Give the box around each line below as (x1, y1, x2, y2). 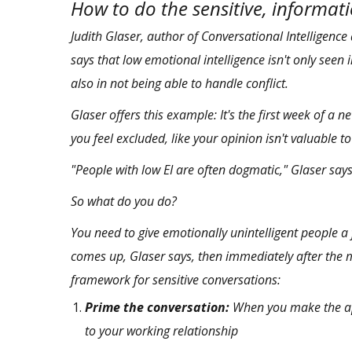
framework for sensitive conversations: (71, 271, 280, 289)
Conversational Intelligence (201, 27, 347, 46)
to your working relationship (85, 322, 238, 340)
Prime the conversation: (85, 299, 229, 317)
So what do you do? (71, 192, 177, 211)
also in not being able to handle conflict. (71, 75, 288, 93)
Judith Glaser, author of (71, 27, 201, 46)
